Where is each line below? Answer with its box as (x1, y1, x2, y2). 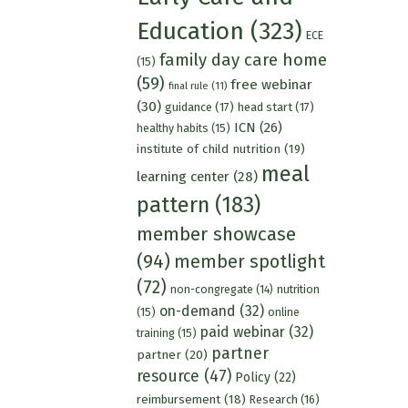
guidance (164, 99, 212, 114)
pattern (136, 191, 209, 218)
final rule (168, 79, 209, 92)
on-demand (158, 301, 236, 320)
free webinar (229, 76, 312, 93)
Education (136, 15, 244, 46)
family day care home (158, 49, 327, 70)
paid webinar (199, 322, 285, 341)
